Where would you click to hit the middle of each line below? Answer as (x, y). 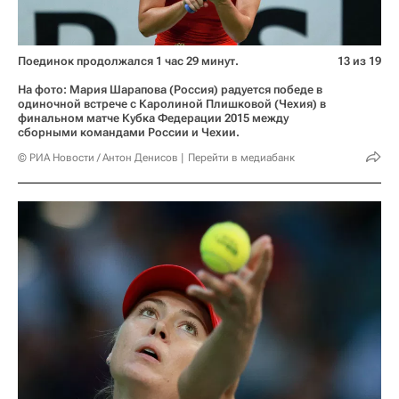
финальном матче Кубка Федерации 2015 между (153, 118)
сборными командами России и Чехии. (129, 133)
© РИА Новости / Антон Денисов (98, 158)
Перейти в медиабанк (241, 158)
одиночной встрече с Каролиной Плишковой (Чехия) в (172, 104)
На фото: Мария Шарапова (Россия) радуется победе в (170, 90)
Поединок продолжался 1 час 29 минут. (128, 61)
